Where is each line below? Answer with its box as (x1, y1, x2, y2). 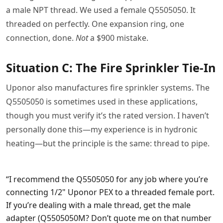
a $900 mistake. (88, 32, 148, 44)
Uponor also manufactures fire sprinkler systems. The (6, 82, 210, 94)
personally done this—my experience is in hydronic (6, 124, 198, 135)
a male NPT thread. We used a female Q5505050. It (6, 4, 196, 16)
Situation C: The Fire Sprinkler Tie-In (6, 60, 216, 76)
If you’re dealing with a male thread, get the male (6, 200, 191, 211)
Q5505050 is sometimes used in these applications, (6, 96, 198, 108)
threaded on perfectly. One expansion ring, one (6, 18, 184, 30)
